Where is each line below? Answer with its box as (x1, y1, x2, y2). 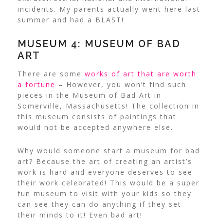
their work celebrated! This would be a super (17, 178, 200, 187)
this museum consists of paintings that (17, 111, 177, 121)
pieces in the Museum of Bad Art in (17, 90, 162, 100)
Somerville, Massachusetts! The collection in (17, 101, 200, 110)
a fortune (17, 79, 55, 89)
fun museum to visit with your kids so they (17, 188, 192, 198)
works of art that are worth (84, 69, 197, 78)
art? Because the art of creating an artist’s (17, 156, 192, 166)
